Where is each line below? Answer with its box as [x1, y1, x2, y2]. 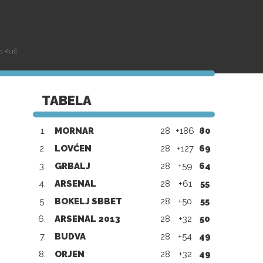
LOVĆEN [55, 143, 92, 154]
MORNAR [55, 126, 94, 136]
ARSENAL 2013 [55, 214, 120, 224]
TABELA [42, 93, 92, 108]
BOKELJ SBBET [55, 196, 122, 207]
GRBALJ [55, 161, 90, 171]
